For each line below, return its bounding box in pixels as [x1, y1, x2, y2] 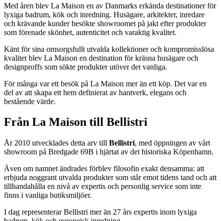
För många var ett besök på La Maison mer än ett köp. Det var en [4, 79, 207, 88]
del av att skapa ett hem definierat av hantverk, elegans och [4, 88, 186, 97]
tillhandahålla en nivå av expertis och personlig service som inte [4, 182, 201, 191]
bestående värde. [4, 97, 56, 106]
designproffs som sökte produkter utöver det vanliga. [4, 62, 167, 71]
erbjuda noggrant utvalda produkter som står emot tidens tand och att [4, 173, 217, 182]
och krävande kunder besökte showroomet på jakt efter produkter [4, 19, 206, 28]
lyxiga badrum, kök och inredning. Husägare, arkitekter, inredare [4, 10, 205, 19]
